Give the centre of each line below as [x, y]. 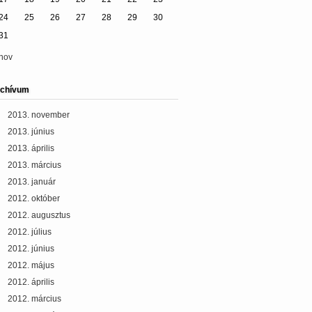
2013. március [34, 165]
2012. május [31, 265]
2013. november [39, 115]
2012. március [34, 299]
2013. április [31, 148]
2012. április [31, 282]
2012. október [34, 198]
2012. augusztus [39, 215]
